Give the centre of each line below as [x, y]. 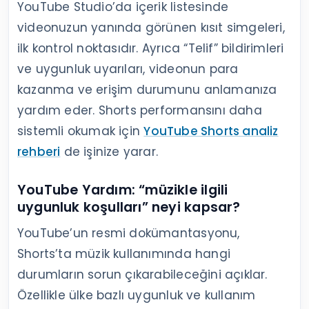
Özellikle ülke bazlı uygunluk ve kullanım [137, 295]
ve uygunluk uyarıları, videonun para [128, 69]
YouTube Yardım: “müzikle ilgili [123, 190]
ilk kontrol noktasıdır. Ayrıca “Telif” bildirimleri [151, 48]
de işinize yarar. [109, 151]
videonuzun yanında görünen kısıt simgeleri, [151, 27]
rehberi [39, 151]
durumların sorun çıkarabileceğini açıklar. [142, 274]
